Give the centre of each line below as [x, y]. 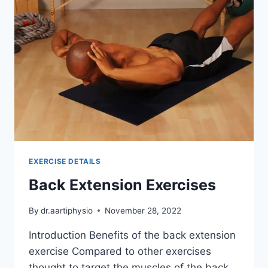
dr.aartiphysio [67, 210]
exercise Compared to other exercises [120, 251]
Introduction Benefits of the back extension [132, 235]
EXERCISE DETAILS [65, 162]
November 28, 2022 [143, 210]
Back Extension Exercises [122, 185]
